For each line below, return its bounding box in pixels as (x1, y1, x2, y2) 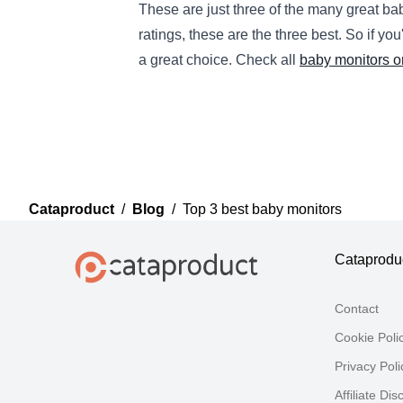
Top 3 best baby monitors (183, 201, 342, 218)
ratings (139, 27, 182, 43)
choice (183, 52, 228, 68)
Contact (335, 301, 379, 317)
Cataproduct (29, 201, 114, 218)
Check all (236, 52, 300, 68)
